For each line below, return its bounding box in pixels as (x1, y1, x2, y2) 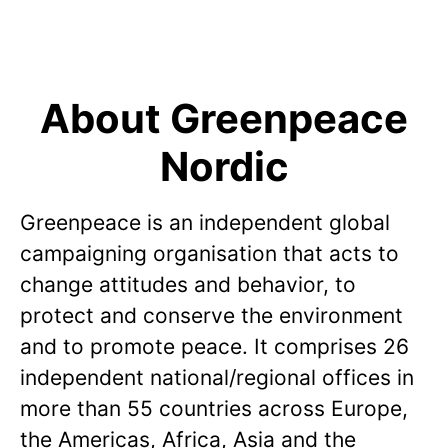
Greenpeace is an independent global (20, 210, 390, 235)
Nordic (159, 142, 289, 191)
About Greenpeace (40, 94, 408, 143)
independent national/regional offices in (20, 365, 414, 390)
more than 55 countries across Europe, (20, 396, 408, 421)
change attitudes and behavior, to (20, 272, 356, 297)
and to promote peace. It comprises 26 (20, 334, 409, 359)
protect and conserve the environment (20, 303, 403, 328)
